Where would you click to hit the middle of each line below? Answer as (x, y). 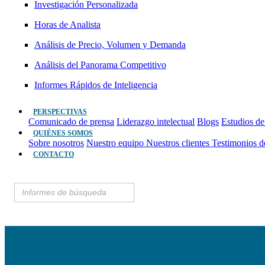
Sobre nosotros (56, 143)
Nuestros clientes (179, 143)
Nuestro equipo (116, 143)
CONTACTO (54, 154)
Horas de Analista (67, 25)
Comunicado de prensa (71, 122)
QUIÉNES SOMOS (63, 133)
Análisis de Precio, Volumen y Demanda (110, 45)
